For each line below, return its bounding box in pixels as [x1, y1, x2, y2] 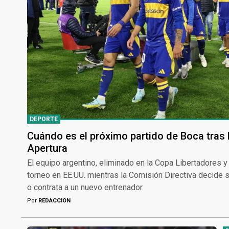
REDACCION [37, 197, 71, 204]
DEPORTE [30, 115, 58, 123]
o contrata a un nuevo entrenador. [27, 182, 144, 192]
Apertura [27, 142, 67, 154]
